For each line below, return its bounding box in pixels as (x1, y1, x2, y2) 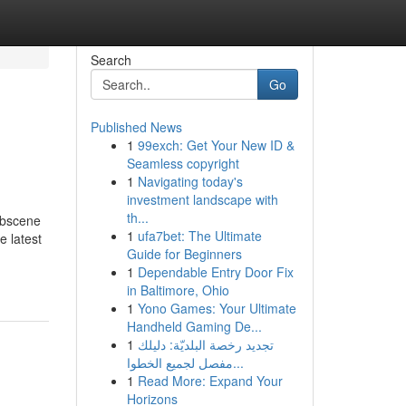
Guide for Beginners (126, 245, 242, 263)
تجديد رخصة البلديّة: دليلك (137, 335, 274, 353)
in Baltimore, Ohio (126, 281, 229, 299)
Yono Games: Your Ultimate (137, 299, 296, 317)
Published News (90, 118, 182, 136)
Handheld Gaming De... (126, 317, 262, 335)
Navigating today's (137, 172, 243, 190)
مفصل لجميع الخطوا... (232, 353, 244, 372)
